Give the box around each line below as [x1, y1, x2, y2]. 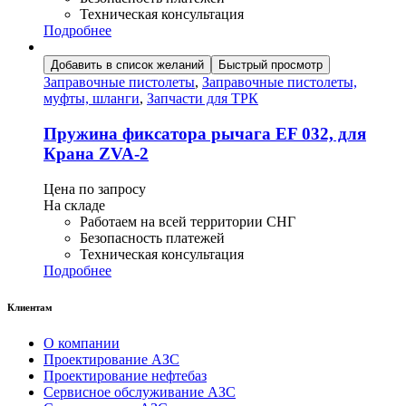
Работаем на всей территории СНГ [80, 213, 295, 229]
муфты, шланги [43, 91, 140, 107]
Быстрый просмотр [218, 58, 323, 72]
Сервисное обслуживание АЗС [43, 383, 236, 400]
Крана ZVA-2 [43, 144, 149, 164]
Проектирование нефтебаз [43, 367, 207, 383]
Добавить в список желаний [51, 58, 204, 72]
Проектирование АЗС [43, 351, 179, 367]
